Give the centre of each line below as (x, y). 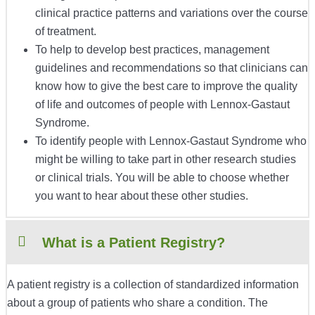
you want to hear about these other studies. (143, 196)
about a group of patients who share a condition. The (137, 303)
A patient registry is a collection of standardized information (153, 285)
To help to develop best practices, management (152, 50)
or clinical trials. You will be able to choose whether (162, 178)
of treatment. (67, 32)
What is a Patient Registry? (134, 243)
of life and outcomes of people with (123, 105)
